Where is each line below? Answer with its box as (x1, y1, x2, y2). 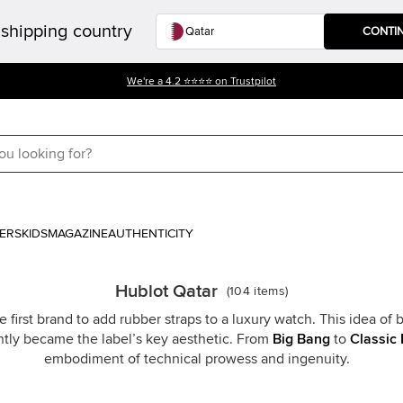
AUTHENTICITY (108, 228, 193, 240)
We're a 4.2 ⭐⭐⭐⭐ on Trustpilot (127, 76, 276, 87)
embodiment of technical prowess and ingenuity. (44, 352, 350, 366)
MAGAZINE (48, 228, 108, 240)
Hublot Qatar (114, 282, 218, 300)
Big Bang (272, 332, 330, 346)
